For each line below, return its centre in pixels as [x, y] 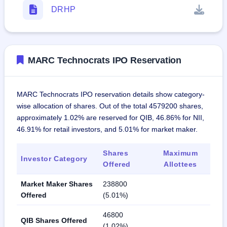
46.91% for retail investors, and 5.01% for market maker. [107, 129]
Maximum [180, 153]
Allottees [180, 164]
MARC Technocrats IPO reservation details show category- [111, 94]
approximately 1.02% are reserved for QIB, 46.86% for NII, [110, 117]
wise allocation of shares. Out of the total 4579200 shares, [110, 106]
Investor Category [54, 158]
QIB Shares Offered [54, 220]
